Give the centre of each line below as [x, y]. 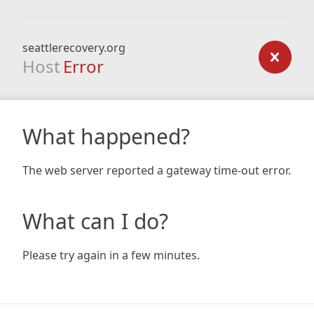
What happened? [106, 136]
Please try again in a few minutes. [111, 255]
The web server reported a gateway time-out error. [157, 170]
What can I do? [95, 221]
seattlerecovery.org [74, 48]
